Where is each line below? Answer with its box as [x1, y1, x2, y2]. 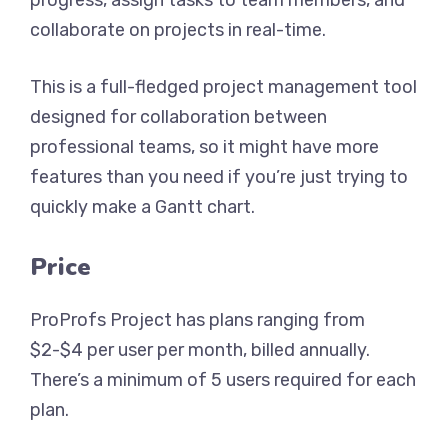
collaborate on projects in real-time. [30, 19, 326, 41]
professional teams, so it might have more [30, 136, 379, 158]
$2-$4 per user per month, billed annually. [30, 339, 370, 361]
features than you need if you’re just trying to [30, 166, 408, 188]
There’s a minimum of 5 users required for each [30, 369, 416, 391]
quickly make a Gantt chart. [30, 196, 255, 218]
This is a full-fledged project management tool [30, 76, 417, 98]
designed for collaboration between [30, 106, 327, 128]
